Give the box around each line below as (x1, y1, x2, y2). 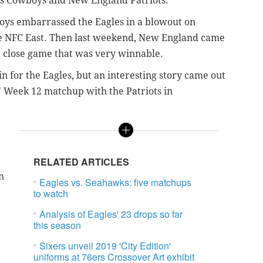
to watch (33, 187, 69, 201)
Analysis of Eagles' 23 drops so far (39, 207, 183, 221)
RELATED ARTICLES (33, 155, 130, 169)
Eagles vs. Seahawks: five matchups (39, 176, 192, 190)
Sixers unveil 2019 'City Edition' (39, 239, 171, 253)
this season (33, 218, 82, 232)
